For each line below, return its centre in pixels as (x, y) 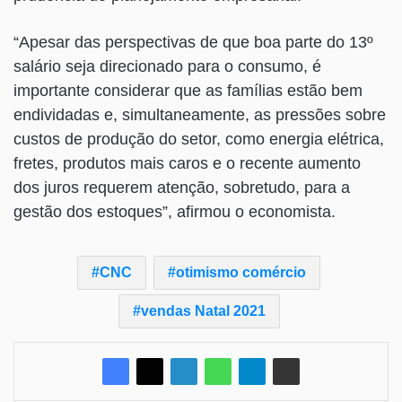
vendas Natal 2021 (203, 311)
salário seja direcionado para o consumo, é (167, 67)
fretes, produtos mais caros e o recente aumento (187, 164)
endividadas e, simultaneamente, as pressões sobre (200, 115)
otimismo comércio (241, 273)
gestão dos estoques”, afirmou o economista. (175, 212)
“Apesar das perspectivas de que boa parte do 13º (193, 43)
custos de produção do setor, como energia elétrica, (199, 140)
